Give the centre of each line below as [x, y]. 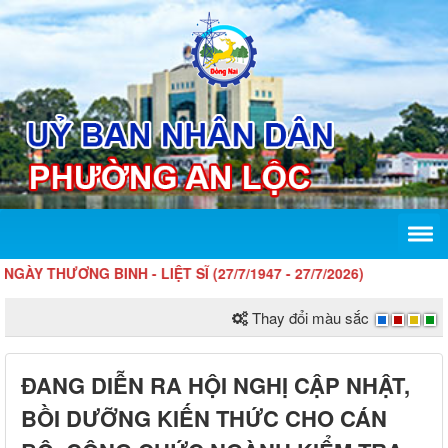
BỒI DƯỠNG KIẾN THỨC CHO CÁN [204, 418]
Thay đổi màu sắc [310, 318]
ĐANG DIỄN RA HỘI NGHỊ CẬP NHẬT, [215, 385]
